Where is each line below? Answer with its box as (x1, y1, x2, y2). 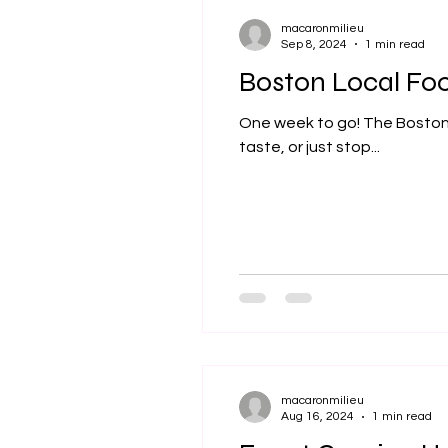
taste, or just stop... (239, 138, 380, 155)
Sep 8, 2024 (281, 37, 347, 51)
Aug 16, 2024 (281, 410, 354, 423)
